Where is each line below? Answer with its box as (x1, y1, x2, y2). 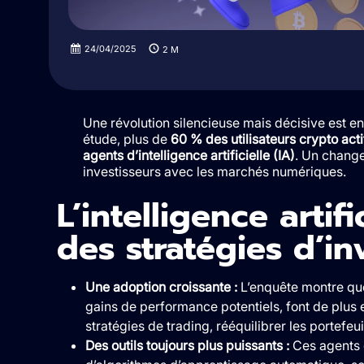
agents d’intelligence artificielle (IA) (82, 146, 295, 163)
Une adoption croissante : (84, 278, 237, 295)
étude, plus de (82, 130, 171, 147)
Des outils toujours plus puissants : (84, 336, 289, 353)
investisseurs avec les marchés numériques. (82, 162, 346, 180)
